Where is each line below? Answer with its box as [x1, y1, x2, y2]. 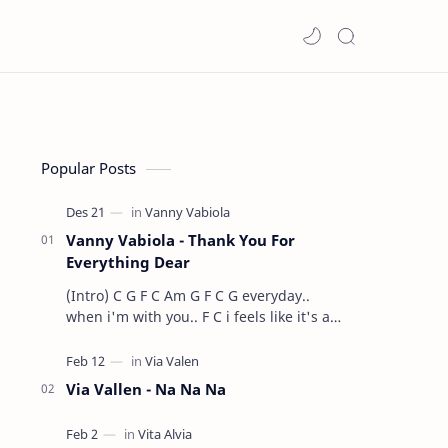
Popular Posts [41, 158, 136, 178]
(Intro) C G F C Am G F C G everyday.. [66, 286, 126, 305]
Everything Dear [66, 252, 190, 272]
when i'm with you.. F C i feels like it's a [66, 307, 213, 326]
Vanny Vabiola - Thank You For [66, 230, 295, 250]
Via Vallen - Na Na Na [66, 379, 226, 399]
